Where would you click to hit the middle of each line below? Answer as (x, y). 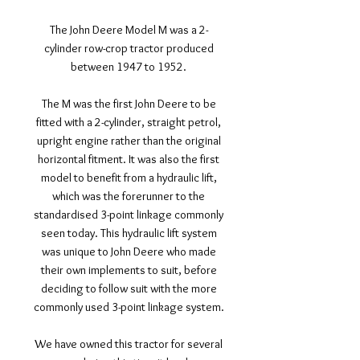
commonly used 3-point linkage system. (129, 307)
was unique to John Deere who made (129, 252)
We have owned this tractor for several (129, 344)
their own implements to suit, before (129, 270)
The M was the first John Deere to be (129, 104)
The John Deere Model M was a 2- (129, 30)
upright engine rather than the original (129, 141)
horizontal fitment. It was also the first (129, 159)
